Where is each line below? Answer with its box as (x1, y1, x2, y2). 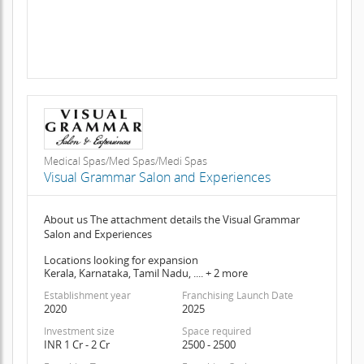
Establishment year (43, 288, 131, 303)
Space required (181, 324, 251, 339)
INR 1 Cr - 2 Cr (43, 337, 110, 353)
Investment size (43, 324, 115, 339)
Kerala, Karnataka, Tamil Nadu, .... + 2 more (43, 266, 248, 281)
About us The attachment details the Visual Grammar (43, 212, 300, 227)
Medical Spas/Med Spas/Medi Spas (43, 154, 207, 169)
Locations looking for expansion (43, 253, 198, 268)
